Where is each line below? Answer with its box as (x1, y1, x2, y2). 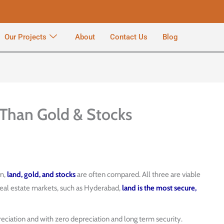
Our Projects (4, 32, 46, 41)
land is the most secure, (122, 183, 196, 192)
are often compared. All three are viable (75, 170, 200, 179)
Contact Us (109, 32, 147, 41)
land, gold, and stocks (7, 170, 75, 179)
